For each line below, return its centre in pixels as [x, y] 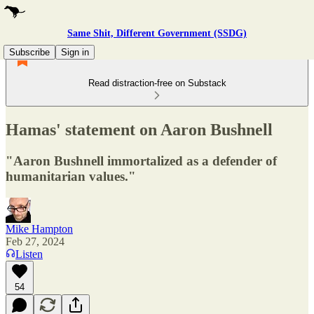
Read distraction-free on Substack [157, 83]
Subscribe [29, 52]
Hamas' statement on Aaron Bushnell [139, 129]
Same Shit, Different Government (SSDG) [157, 33]
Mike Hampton [39, 228]
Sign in [75, 52]
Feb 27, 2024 [35, 241]
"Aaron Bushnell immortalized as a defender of [141, 161]
